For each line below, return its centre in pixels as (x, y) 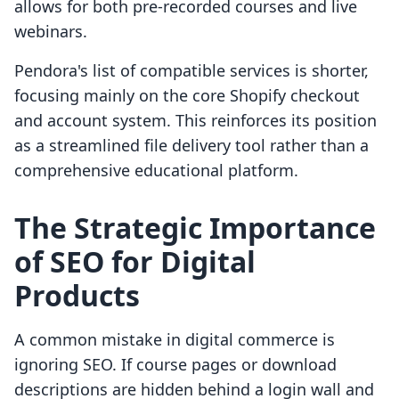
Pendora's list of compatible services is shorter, (191, 71)
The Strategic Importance (195, 228)
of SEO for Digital (135, 262)
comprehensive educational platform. (156, 171)
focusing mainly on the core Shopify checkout (187, 96)
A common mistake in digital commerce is (175, 340)
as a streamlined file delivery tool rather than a (191, 146)
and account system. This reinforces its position (195, 121)
